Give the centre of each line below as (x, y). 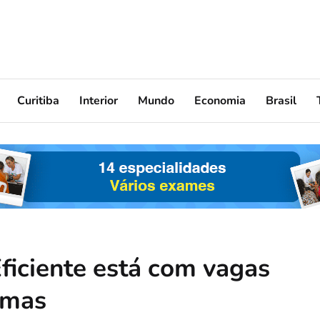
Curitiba (38, 100)
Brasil (281, 100)
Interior (99, 100)
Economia (220, 100)
